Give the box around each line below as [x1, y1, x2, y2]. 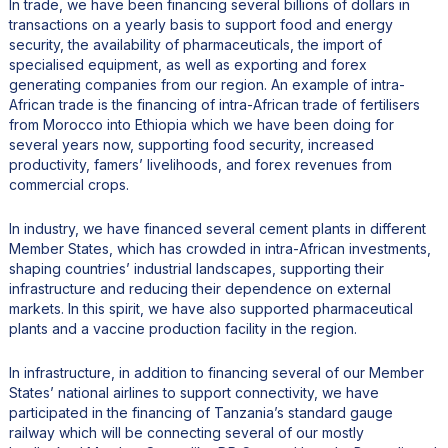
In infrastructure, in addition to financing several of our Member [8, 363, 424, 381]
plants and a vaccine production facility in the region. [8, 319, 357, 337]
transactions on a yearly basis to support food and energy [8, 15, 393, 33]
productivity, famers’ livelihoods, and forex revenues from [8, 155, 392, 173]
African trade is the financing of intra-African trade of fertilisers [8, 95, 420, 113]
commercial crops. [8, 175, 129, 193]
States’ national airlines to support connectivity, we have [8, 383, 379, 401]
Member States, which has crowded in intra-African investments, [8, 239, 431, 257]
